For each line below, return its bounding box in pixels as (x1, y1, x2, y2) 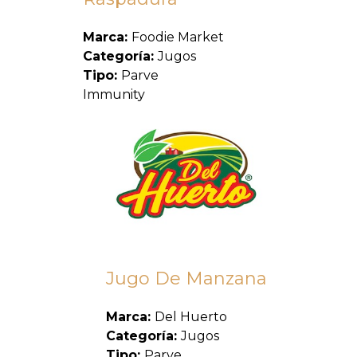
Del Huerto (155, 309, 227, 325)
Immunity (83, 87, 145, 103)
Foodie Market (131, 29, 224, 45)
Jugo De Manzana (106, 268, 267, 290)
